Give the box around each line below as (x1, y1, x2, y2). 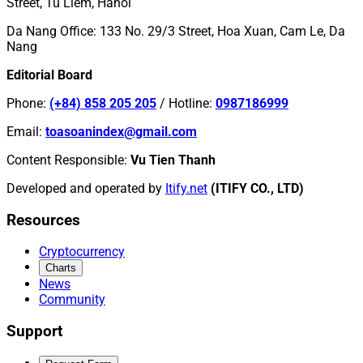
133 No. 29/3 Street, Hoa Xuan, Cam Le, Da (100, 23, 345, 39)
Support (6, 322, 62, 341)
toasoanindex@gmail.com (45, 123, 197, 139)
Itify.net (165, 180, 207, 196)
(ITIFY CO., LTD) (211, 180, 304, 196)
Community (39, 292, 105, 308)
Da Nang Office (6, 23, 93, 39)
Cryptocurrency (39, 244, 125, 260)
